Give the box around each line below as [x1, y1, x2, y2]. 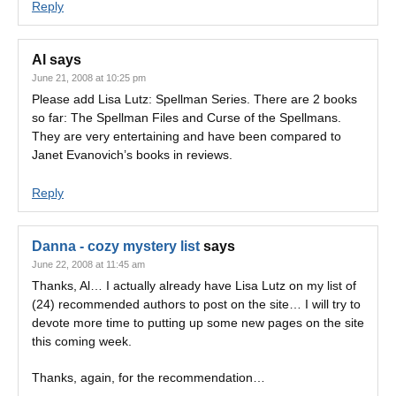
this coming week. [32, 334, 132, 348]
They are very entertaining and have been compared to [32, 129, 341, 143]
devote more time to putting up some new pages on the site [32, 316, 364, 330]
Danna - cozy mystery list [32, 239, 200, 254]
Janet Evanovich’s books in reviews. [32, 148, 232, 162]
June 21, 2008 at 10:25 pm [32, 72, 146, 83]
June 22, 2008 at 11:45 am [32, 259, 145, 270]
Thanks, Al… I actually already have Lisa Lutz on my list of [32, 278, 356, 293]
